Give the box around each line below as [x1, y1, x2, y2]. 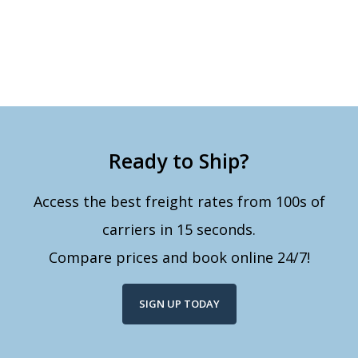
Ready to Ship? [109, 147, 249, 175]
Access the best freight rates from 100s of [33, 192, 325, 212]
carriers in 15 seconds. [102, 220, 256, 240]
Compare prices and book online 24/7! [48, 248, 310, 268]
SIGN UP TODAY [138, 296, 220, 312]
